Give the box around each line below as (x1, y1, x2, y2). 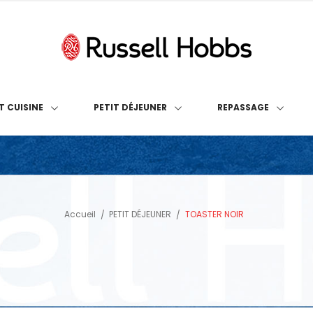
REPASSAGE (217, 101, 269, 114)
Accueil (64, 208, 96, 221)
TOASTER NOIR (184, 208, 244, 221)
